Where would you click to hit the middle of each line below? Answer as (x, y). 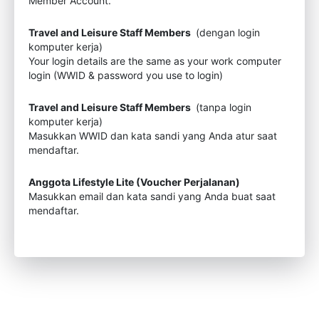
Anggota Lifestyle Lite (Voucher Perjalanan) (134, 182)
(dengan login (226, 32)
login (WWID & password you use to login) (126, 75)
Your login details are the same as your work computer (155, 61)
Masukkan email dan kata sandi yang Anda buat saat (152, 196)
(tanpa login (222, 107)
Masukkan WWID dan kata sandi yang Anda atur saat (153, 136)
